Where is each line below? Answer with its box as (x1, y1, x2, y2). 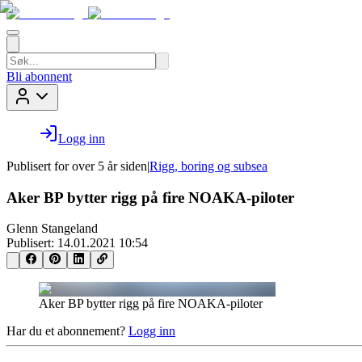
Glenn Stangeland (6, 221, 98, 236)
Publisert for (6, 159, 69, 173)
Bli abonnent (6, 69, 72, 83)
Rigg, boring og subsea (149, 159, 267, 173)
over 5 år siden (72, 159, 147, 173)
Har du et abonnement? (6, 323, 125, 338)
